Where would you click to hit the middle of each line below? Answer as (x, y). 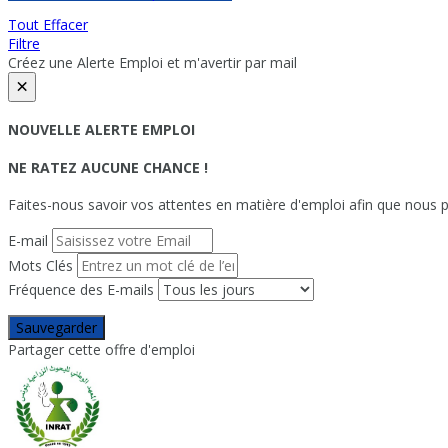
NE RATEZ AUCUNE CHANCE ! (108, 167)
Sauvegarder (56, 328)
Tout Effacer (48, 24)
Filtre (24, 43)
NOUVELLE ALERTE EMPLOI (101, 130)
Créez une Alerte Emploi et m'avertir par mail (152, 62)
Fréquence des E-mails (81, 290)
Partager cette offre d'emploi (101, 350)
